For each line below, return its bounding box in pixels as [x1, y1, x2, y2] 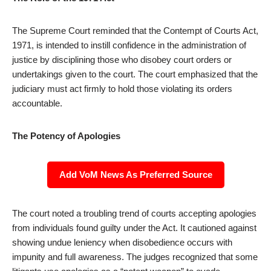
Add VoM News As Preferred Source [59, 169, 212, 180]
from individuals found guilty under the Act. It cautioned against [12, 223, 256, 233]
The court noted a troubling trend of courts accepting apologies [12, 208, 256, 218]
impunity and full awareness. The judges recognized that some [12, 252, 258, 262]
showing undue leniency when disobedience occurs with [12, 237, 232, 247]
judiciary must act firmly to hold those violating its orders [12, 83, 232, 94]
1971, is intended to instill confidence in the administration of [12, 40, 246, 50]
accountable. [12, 98, 62, 108]
